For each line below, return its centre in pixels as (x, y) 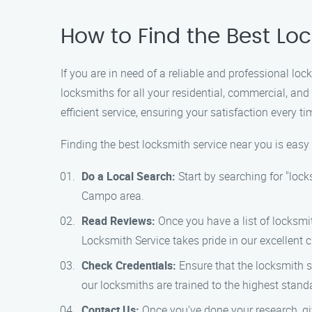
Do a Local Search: (128, 176)
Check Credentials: (129, 265)
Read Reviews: (118, 221)
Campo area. (113, 196)
